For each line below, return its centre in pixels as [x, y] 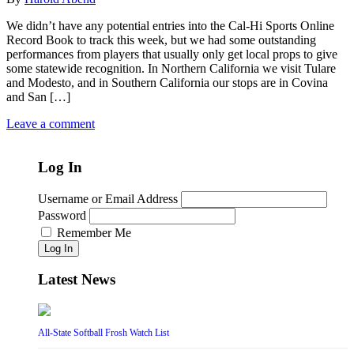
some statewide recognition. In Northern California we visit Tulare [171, 69]
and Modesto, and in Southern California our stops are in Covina [167, 83]
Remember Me [94, 232]
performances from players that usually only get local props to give [172, 55]
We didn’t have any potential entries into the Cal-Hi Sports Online [170, 26]
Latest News [77, 280]
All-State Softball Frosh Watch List [104, 333]
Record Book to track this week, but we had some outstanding [161, 40]
